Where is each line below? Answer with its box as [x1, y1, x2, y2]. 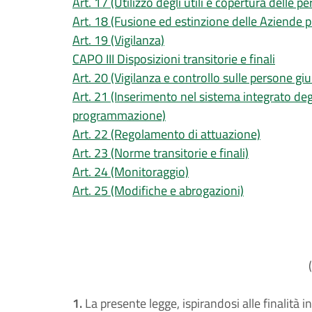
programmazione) [72, 106, 166, 125]
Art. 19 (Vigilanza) [72, 31, 164, 49]
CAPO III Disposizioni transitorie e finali [72, 49, 275, 68]
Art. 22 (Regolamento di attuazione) [72, 125, 260, 143]
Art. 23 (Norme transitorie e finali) [72, 143, 249, 162]
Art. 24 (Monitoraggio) [72, 162, 189, 181]
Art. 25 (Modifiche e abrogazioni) [72, 181, 244, 200]
